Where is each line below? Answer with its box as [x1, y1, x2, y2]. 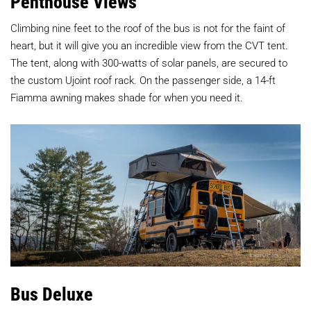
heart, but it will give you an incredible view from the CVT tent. [10, 37, 288, 52]
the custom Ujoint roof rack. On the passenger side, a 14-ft [10, 72, 276, 87]
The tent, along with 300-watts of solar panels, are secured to [10, 55, 287, 69]
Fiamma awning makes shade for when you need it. [10, 90, 243, 104]
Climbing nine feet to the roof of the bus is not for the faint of [10, 20, 285, 35]
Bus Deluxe [10, 281, 93, 305]
